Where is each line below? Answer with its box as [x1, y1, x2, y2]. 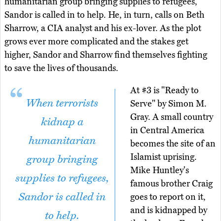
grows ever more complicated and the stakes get [4, 36, 188, 47]
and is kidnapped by [130, 205, 207, 216]
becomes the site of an [130, 138, 216, 149]
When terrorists [26, 97, 98, 110]
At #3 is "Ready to [130, 85, 199, 96]
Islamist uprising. [130, 151, 197, 163]
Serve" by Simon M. [130, 98, 207, 110]
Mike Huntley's [130, 165, 189, 176]
